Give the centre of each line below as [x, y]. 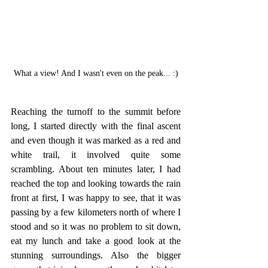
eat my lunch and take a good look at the [96, 240]
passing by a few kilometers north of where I [96, 212]
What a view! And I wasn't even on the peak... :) [96, 73]
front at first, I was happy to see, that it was [96, 197]
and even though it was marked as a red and [96, 140]
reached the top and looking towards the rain [96, 183]
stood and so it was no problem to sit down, [96, 226]
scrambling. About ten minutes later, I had [96, 169]
